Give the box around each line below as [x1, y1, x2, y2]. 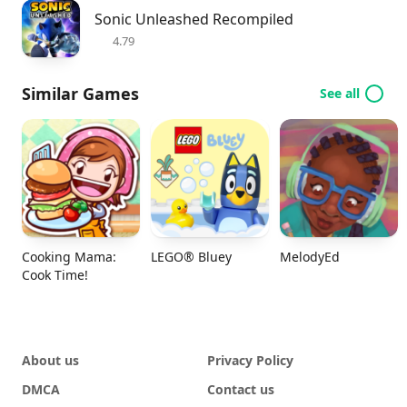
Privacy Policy [207, 352, 293, 370]
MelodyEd [280, 248, 340, 266]
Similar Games [22, 83, 139, 105]
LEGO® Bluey [151, 248, 232, 266]
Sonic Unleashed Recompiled [94, 9, 293, 30]
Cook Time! [22, 266, 88, 284]
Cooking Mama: [22, 248, 116, 266]
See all [320, 84, 360, 103]
